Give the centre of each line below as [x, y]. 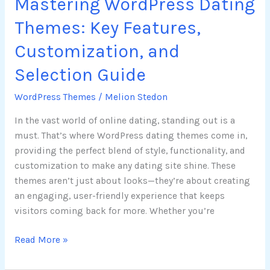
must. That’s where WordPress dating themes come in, [130, 135]
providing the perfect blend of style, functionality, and [130, 150]
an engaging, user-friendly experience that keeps [119, 196]
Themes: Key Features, [107, 28]
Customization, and [97, 52]
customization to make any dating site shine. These [125, 165]
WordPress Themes [55, 97]
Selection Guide [80, 75]
